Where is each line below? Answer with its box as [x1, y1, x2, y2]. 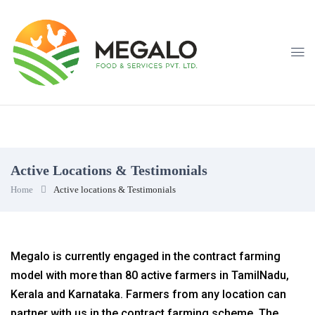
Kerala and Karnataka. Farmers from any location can [11, 287, 286, 301]
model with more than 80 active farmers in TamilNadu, [11, 268, 289, 282]
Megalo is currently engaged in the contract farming [11, 249, 281, 263]
